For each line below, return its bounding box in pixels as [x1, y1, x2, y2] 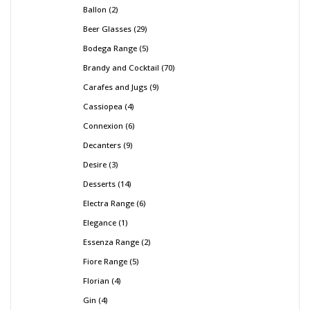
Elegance [83, 217, 116, 228]
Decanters [83, 139, 121, 150]
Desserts [83, 178, 116, 189]
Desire [83, 158, 107, 170]
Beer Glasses [83, 23, 131, 34]
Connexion [83, 120, 123, 131]
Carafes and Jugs [83, 81, 147, 92]
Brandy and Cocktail [83, 62, 159, 73]
